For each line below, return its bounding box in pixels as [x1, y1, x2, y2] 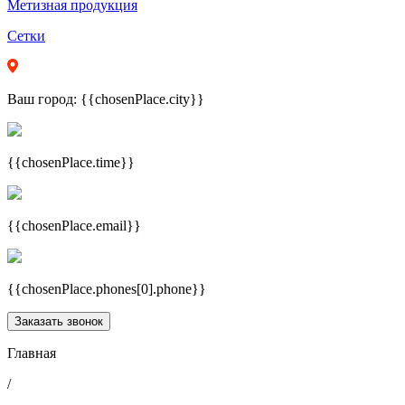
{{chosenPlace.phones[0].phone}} [7, 281, 206, 297]
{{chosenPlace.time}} [7, 155, 135, 170]
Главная [7, 345, 56, 361]
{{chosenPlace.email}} [7, 218, 141, 233]
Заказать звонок [14, 315, 103, 328]
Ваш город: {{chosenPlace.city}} [7, 91, 204, 107]
